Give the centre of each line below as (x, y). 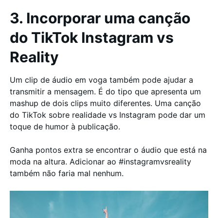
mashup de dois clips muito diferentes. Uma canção (105, 103)
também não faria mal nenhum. (67, 173)
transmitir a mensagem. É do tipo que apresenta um (105, 91)
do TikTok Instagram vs (92, 37)
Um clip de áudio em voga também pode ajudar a (101, 80)
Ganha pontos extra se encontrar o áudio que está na (108, 150)
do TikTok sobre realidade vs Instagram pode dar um (108, 115)
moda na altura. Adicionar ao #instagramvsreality (100, 162)
